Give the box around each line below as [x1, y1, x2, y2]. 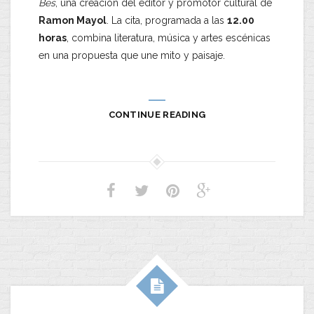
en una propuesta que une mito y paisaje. [39, 50, 225, 61]
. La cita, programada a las [107, 15, 227, 26]
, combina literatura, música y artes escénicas [67, 32, 271, 43]
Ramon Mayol [39, 15, 107, 26]
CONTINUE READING [108, 109, 206, 120]
